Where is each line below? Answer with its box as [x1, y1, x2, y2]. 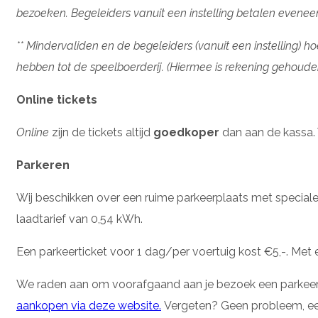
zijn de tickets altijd [52, 126, 153, 139]
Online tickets [16, 93, 97, 106]
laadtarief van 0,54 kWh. [16, 212, 143, 226]
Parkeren [16, 158, 70, 172]
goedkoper [153, 126, 219, 139]
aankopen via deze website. [16, 299, 161, 312]
